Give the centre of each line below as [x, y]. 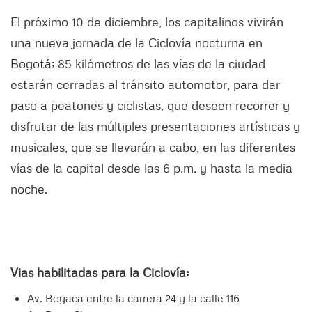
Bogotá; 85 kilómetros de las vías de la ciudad [138, 64]
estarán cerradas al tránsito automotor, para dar [145, 85]
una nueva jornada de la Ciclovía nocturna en [136, 43]
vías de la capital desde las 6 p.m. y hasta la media [151, 168]
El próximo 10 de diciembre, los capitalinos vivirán [147, 22]
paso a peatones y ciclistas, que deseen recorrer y [150, 106]
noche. [29, 189]
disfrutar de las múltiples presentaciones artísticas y [155, 126]
